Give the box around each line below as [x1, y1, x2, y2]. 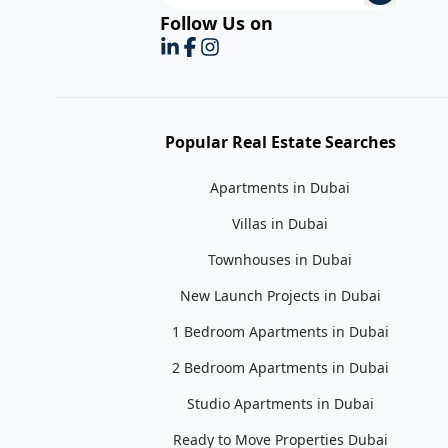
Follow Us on [160, 10, 273, 35]
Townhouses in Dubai [208, 249, 352, 269]
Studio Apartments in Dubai [186, 393, 374, 413]
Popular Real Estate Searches [164, 130, 396, 153]
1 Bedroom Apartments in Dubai [171, 321, 389, 341]
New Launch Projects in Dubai [179, 285, 381, 305]
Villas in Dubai [232, 213, 328, 233]
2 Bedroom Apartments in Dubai [171, 357, 389, 377]
